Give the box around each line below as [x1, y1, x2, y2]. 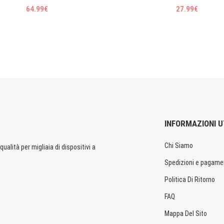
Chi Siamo [164, 141, 193, 150]
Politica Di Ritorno [164, 175, 215, 184]
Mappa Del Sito [164, 209, 207, 218]
